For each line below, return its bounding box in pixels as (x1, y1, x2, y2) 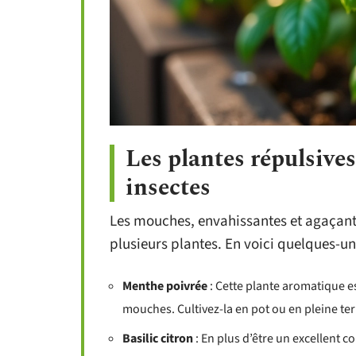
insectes (126, 170, 211, 206)
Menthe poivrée (122, 277, 207, 296)
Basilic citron (122, 330, 193, 348)
